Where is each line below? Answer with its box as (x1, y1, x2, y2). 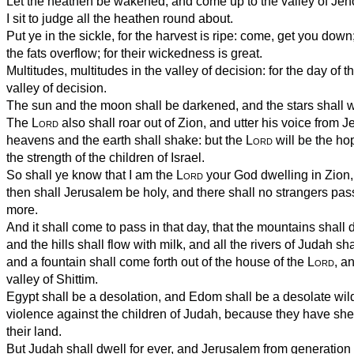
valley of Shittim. (6, 272, 98, 286)
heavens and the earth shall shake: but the (6, 133, 246, 147)
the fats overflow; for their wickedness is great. (6, 46, 262, 60)
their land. (6, 324, 62, 338)
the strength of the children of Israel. (6, 150, 205, 164)
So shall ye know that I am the (6, 168, 176, 182)
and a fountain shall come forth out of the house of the (6, 254, 307, 269)
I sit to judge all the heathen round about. (6, 11, 233, 25)
